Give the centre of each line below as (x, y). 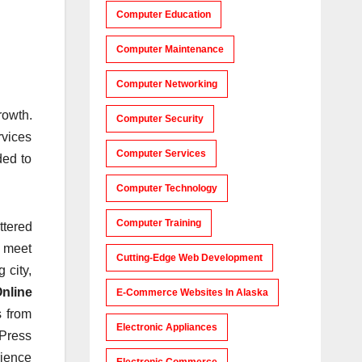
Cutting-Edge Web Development (189, 258)
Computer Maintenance (170, 49)
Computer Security (160, 119)
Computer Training (158, 223)
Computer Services (161, 154)
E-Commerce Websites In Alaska (192, 293)
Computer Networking (166, 84)
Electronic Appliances (166, 327)
